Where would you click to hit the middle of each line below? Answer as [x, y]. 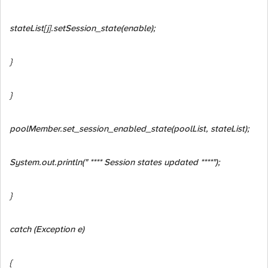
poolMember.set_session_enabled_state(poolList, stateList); [130, 129]
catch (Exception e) [47, 229]
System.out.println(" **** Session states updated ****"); [115, 162]
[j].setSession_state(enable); [100, 28]
